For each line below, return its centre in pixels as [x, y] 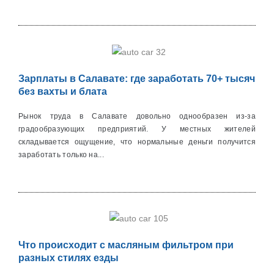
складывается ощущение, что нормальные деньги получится [137, 142]
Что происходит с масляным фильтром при [126, 245]
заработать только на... [61, 154]
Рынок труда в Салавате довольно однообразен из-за [137, 116]
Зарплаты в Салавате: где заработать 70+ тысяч [137, 78]
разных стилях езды [68, 258]
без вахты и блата [63, 91]
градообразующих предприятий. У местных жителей [137, 129]
